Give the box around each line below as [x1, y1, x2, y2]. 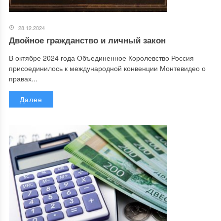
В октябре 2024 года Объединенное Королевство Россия [8, 53, 194, 63]
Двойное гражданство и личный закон [8, 34, 166, 46]
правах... [8, 74, 37, 84]
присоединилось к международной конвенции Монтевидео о [8, 63, 206, 74]
